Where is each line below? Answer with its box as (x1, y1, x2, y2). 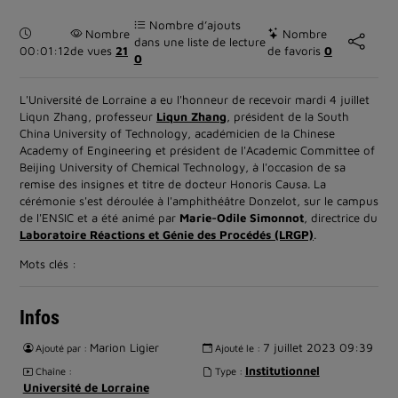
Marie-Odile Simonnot (179, 210, 304, 225)
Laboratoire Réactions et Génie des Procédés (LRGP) (20, 227, 314, 242)
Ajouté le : (211, 342, 263, 354)
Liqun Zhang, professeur (20, 108, 156, 123)
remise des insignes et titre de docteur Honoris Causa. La (20, 176, 326, 191)
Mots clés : (20, 257, 76, 272)
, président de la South (227, 108, 349, 123)
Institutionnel (244, 363, 320, 378)
